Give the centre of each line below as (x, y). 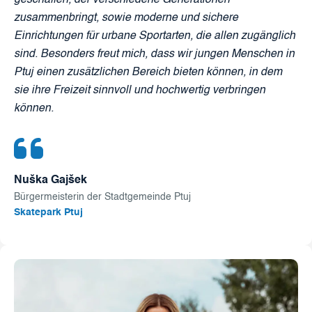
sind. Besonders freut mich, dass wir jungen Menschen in (154, 55)
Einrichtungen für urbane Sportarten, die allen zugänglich (155, 37)
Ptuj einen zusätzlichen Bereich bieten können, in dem (148, 73)
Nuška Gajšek (50, 181)
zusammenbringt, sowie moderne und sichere (126, 18)
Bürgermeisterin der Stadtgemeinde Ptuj (102, 197)
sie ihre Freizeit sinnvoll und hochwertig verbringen (140, 91)
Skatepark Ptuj (48, 213)
